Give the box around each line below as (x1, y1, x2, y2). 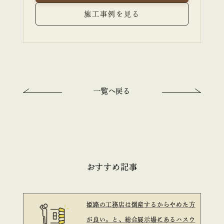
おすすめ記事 (86, 162, 137, 171)
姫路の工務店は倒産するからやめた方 (86, 201, 195, 207)
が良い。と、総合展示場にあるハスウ (86, 216, 195, 222)
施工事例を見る (84, 10, 140, 17)
